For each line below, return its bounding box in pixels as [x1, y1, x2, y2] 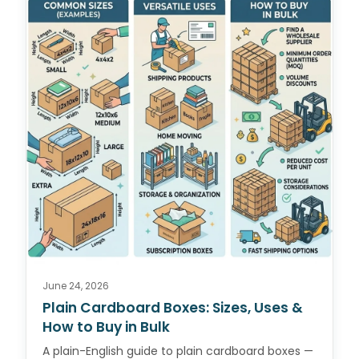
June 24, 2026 [42, 279, 109, 293]
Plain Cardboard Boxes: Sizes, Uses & [42, 298, 303, 318]
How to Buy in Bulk [42, 317, 170, 337]
